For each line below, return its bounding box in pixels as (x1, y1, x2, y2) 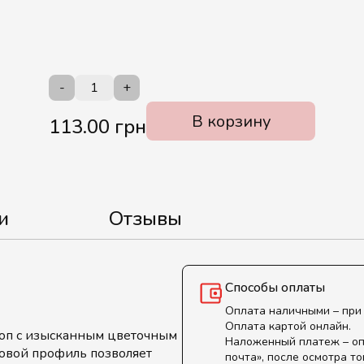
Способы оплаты (225, 279, 325, 297)
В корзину (191, 110, 271, 132)
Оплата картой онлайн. (225, 318, 351, 334)
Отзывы (109, 206, 182, 232)
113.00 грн (49, 114, 146, 140)
